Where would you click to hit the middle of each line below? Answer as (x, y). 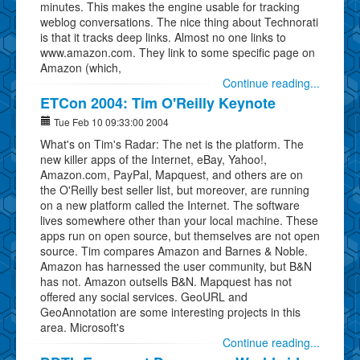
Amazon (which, (81, 67)
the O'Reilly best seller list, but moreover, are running (175, 189)
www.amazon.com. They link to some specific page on (178, 52)
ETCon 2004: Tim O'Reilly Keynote (158, 102)
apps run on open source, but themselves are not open (180, 235)
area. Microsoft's (82, 327)
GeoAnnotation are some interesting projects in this (170, 311)
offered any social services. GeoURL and (144, 296)
